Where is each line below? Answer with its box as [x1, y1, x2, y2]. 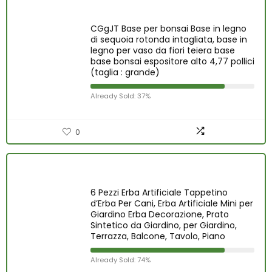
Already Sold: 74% [90, 255, 151, 265]
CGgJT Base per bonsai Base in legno [90, 22, 246, 35]
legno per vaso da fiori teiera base [90, 44, 235, 56]
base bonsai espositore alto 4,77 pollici [90, 55, 254, 67]
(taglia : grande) [90, 66, 160, 78]
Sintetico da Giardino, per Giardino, [90, 219, 237, 231]
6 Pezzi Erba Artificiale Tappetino [90, 186, 228, 199]
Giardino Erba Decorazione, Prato [90, 208, 229, 220]
